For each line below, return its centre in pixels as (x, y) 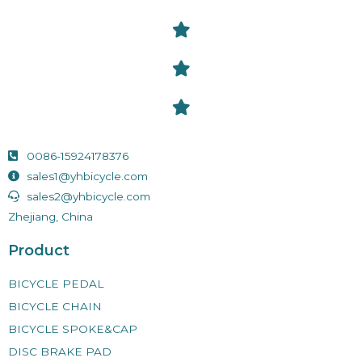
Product (39, 250)
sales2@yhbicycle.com (88, 196)
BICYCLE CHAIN (55, 306)
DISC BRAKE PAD (60, 351)
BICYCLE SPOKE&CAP (73, 328)
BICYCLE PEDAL (56, 283)
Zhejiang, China (51, 216)
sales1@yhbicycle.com (87, 176)
